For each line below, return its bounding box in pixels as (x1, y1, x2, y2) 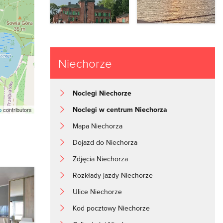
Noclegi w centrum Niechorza (73, 104, 168, 114)
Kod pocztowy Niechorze (73, 203, 150, 213)
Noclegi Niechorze (73, 88, 132, 98)
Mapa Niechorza (73, 120, 123, 131)
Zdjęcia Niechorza (73, 153, 128, 164)
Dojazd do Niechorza (73, 137, 138, 147)
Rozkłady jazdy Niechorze (73, 170, 153, 180)
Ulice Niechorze (73, 186, 122, 197)
